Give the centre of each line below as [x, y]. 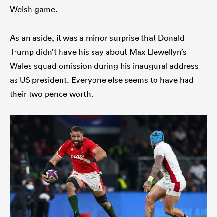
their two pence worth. [52, 94]
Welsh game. [34, 9]
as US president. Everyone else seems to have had [102, 80]
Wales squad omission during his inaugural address [104, 66]
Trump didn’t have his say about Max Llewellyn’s [98, 52]
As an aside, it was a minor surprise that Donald [97, 38]
